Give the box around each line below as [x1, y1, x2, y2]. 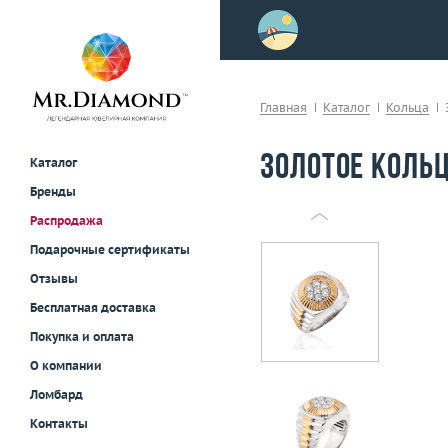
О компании [30, 358, 102, 374]
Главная [260, 100, 307, 115]
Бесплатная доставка [30, 300, 156, 316]
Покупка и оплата [30, 329, 134, 345]
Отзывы [30, 271, 78, 287]
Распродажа [30, 213, 103, 229]
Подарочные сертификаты [30, 242, 190, 258]
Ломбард [30, 387, 83, 403]
